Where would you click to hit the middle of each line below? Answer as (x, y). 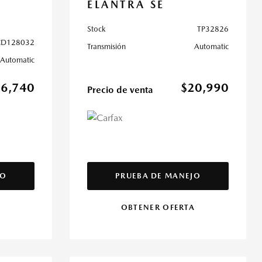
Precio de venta (120, 90)
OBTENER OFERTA (158, 207)
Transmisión (106, 46)
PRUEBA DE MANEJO (158, 176)
